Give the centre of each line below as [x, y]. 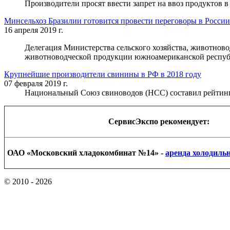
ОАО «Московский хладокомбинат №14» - [86, 152]
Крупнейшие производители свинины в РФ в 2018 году [103, 74]
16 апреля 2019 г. [34, 30]
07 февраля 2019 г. [36, 83]
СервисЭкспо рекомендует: [159, 121]
